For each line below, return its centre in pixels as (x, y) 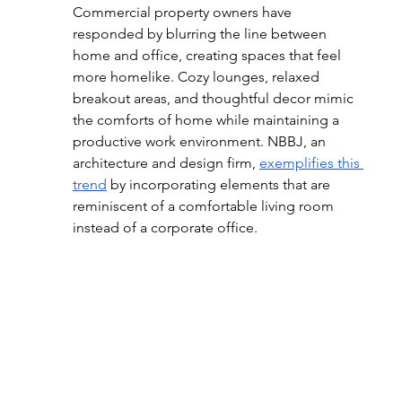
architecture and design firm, (166, 163)
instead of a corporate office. (165, 227)
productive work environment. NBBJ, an (201, 141)
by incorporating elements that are (220, 184)
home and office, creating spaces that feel (208, 55)
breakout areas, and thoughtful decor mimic (214, 98)
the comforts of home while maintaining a (207, 120)
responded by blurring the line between (201, 34)
